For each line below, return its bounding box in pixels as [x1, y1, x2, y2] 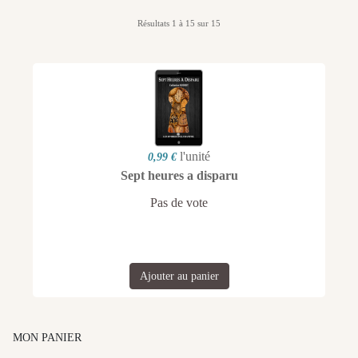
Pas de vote [150, 196, 208, 210]
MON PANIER [13, 332, 82, 344]
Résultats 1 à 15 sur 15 [137, 18, 221, 29]
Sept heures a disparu [120, 169, 238, 183]
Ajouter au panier [139, 270, 219, 283]
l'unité [180, 149, 210, 164]
